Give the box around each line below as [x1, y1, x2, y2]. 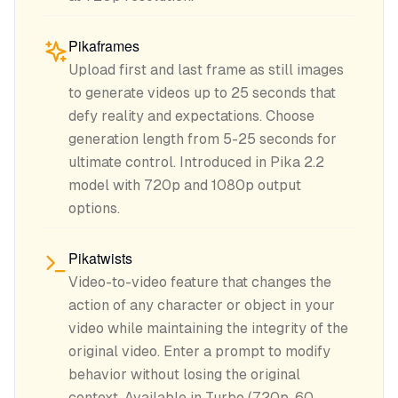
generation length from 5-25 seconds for [68, 131, 337, 147]
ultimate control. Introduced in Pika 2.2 [68, 154, 324, 171]
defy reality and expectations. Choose [68, 107, 314, 124]
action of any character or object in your [68, 297, 335, 314]
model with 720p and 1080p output [68, 177, 301, 194]
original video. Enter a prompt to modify [68, 343, 330, 360]
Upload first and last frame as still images [68, 61, 344, 78]
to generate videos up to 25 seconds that [68, 84, 336, 101]
